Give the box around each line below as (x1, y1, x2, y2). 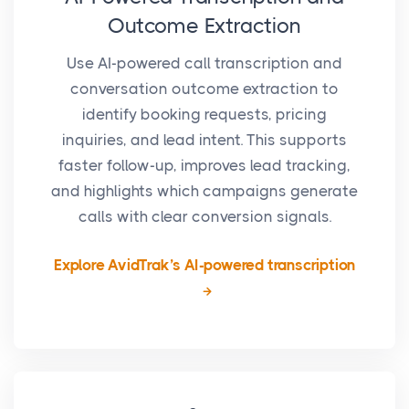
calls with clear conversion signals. (78, 207, 331, 225)
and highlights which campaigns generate (51, 182, 358, 200)
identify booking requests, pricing (82, 105, 327, 123)
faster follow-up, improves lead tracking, (58, 156, 351, 174)
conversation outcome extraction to (70, 79, 339, 98)
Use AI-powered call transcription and (67, 54, 342, 72)
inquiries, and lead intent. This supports (62, 131, 347, 149)
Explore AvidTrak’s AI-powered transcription (53, 256, 356, 274)
